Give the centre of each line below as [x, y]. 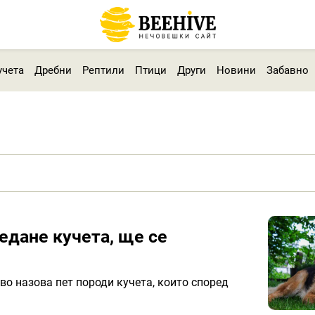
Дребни [53, 70]
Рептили [103, 70]
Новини [236, 70]
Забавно [287, 70]
